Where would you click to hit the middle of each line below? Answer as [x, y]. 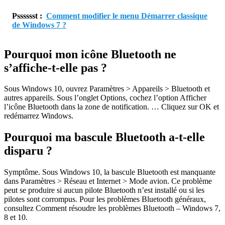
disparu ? [28, 151]
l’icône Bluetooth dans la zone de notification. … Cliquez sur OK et [111, 107]
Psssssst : [27, 16]
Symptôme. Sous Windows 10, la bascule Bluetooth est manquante [110, 172]
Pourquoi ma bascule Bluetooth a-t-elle [104, 137]
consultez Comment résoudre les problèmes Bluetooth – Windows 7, [112, 208]
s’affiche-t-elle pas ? [55, 68]
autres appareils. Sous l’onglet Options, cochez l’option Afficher [105, 98]
